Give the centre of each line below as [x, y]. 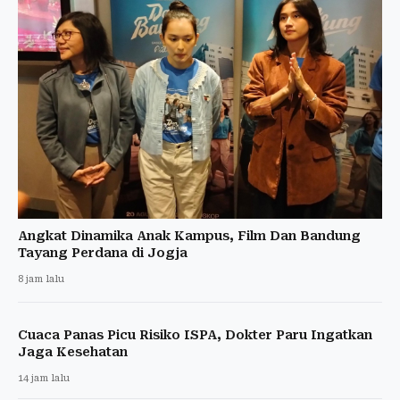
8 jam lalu [41, 279]
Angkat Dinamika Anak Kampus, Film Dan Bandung [189, 235]
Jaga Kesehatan [73, 351]
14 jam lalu [44, 378]
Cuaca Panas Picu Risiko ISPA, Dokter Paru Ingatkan [195, 334]
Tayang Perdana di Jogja [103, 252]
